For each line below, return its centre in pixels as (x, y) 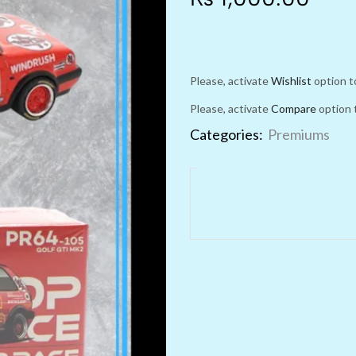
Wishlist (291, 80)
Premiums (299, 134)
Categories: (226, 134)
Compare (294, 108)
